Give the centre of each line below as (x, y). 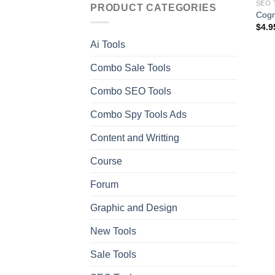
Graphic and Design (134, 208)
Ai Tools (108, 45)
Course (106, 161)
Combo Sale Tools (130, 68)
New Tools (113, 231)
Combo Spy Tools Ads (138, 115)
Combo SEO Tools (131, 91)
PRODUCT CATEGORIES (153, 7)
